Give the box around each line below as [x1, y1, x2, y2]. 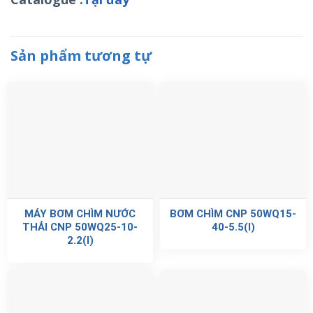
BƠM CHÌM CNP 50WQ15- [170, 208, 296, 221]
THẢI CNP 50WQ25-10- [22, 221, 138, 234]
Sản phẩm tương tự [10, 45, 152, 65]
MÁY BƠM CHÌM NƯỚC [24, 208, 136, 221]
